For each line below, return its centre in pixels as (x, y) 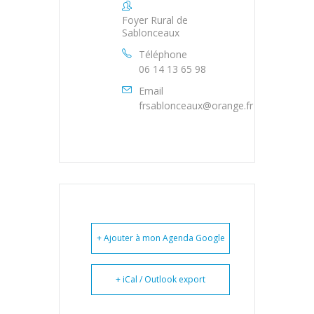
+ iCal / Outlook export (161, 279)
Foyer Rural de (155, 20)
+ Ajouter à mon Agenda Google (161, 238)
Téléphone (163, 54)
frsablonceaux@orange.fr (196, 105)
